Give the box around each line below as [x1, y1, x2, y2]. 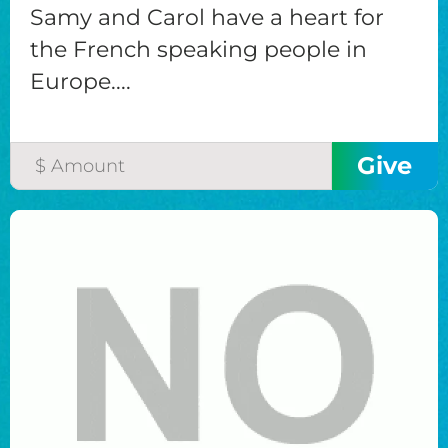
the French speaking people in [30, 35, 367, 63]
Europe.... [30, 67, 131, 95]
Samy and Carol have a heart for [30, 3, 384, 31]
